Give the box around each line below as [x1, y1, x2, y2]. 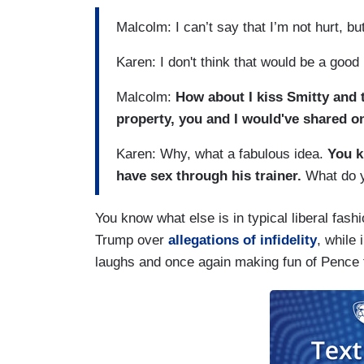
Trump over [95, 232, 168, 249]
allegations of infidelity [168, 232, 317, 249]
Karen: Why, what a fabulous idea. [116, 145, 327, 162]
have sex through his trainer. [116, 167, 305, 184]
